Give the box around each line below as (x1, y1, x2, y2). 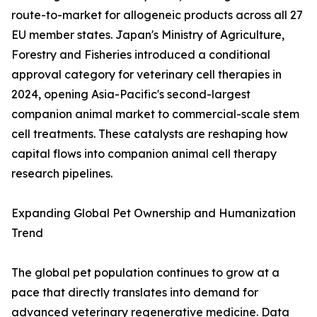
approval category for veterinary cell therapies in (11, 67, 282, 82)
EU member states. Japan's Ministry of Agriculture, (11, 28, 284, 42)
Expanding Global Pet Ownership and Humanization (11, 206, 296, 221)
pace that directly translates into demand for (11, 285, 258, 300)
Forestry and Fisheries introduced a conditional (11, 47, 270, 62)
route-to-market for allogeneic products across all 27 (11, 8, 303, 23)
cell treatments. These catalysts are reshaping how (11, 127, 288, 142)
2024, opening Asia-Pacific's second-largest (11, 87, 250, 102)
